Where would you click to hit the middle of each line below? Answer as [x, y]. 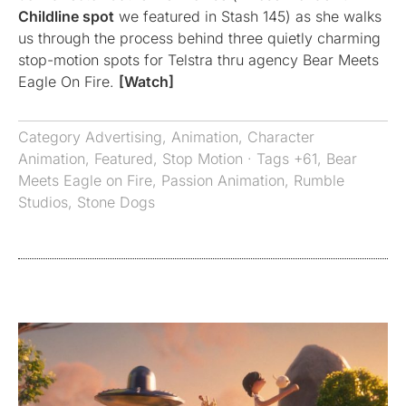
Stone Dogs [116, 203]
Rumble [319, 181]
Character [281, 137]
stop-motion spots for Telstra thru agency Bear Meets [198, 60]
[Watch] [146, 82]
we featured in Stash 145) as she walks [248, 17]
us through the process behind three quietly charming [199, 39]
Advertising [124, 137]
